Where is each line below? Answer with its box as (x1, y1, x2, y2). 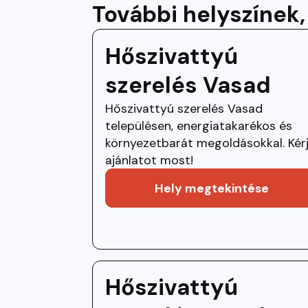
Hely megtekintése (155, 179, 269, 196)
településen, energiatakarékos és (105, 117, 293, 133)
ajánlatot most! (105, 151, 194, 168)
